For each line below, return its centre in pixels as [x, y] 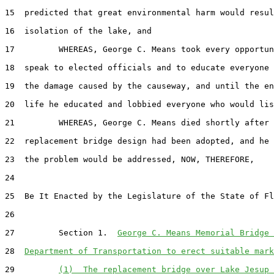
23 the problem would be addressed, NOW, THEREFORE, [130, 159]
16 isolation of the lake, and [78, 31]
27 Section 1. [61, 232]
